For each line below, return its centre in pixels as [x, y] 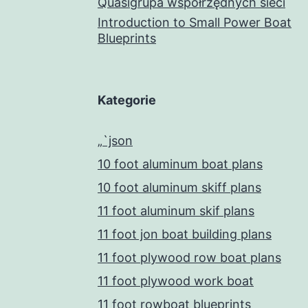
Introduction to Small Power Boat [195, 23]
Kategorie [127, 100]
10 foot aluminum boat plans [180, 164]
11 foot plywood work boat [176, 281]
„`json [115, 141]
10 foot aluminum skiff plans [179, 188]
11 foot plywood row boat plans [189, 258]
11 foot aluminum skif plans [176, 211]
